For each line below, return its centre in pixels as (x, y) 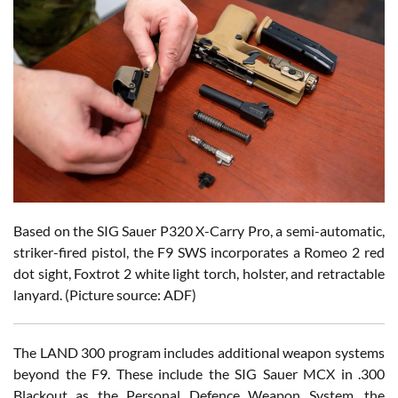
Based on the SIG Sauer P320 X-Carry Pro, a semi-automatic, (199, 230)
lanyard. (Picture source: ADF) (105, 294)
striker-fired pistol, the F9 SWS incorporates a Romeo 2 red (199, 251)
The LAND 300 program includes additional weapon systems (199, 352)
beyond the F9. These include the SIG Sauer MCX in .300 (199, 373)
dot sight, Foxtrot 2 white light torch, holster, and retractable (199, 273)
